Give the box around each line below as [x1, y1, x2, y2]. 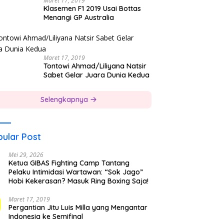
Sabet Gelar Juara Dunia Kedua [43, 70, 149, 80]
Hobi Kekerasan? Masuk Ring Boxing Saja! [8, 176, 148, 186]
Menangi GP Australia [43, 13, 114, 22]
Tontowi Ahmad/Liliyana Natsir [43, 61, 146, 71]
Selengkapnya [40, 95, 90, 104]
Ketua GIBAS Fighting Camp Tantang [8, 158, 129, 168]
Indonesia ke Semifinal [8, 212, 83, 221]
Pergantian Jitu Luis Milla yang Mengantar [8, 203, 147, 212]
